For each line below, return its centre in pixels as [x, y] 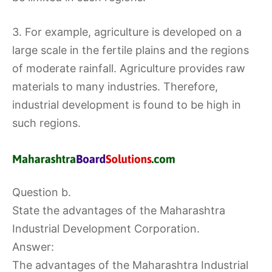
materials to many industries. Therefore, [115, 87]
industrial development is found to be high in [127, 105]
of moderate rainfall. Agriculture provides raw [129, 68]
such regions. [46, 123]
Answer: [33, 247]
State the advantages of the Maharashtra [119, 210]
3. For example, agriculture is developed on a [127, 32]
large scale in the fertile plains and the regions [131, 50]
